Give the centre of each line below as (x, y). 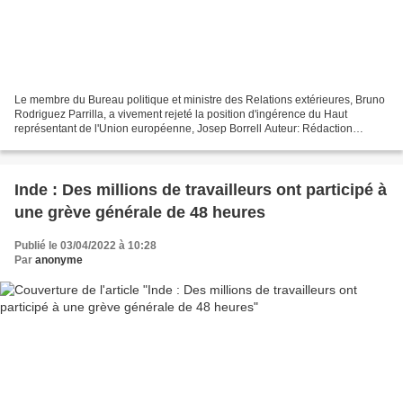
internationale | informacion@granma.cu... (116, 143)
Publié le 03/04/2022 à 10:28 (85, 246)
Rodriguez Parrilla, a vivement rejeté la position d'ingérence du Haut (181, 115)
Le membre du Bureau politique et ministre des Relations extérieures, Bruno (200, 100)
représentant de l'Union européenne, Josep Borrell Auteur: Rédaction (184, 129)
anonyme (59, 260)
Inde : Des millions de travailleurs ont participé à (201, 190)
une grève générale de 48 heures (140, 213)
